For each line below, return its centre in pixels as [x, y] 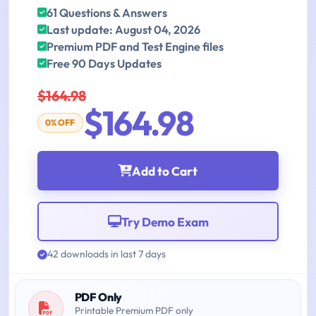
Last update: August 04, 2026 [123, 30]
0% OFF [60, 123]
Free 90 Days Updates [104, 64]
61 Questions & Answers [107, 13]
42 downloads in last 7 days [107, 254]
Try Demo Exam [165, 221]
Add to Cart [165, 171]
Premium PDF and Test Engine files [135, 47]
